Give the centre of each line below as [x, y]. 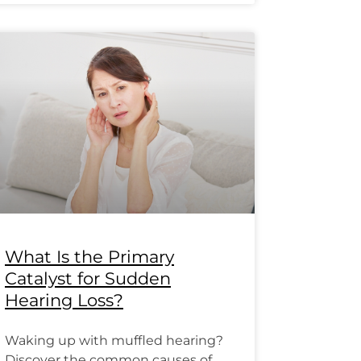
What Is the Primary [89, 256]
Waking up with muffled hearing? [114, 340]
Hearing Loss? [64, 300]
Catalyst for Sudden [88, 278]
